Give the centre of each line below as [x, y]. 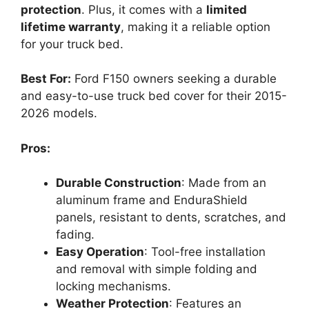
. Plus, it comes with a [144, 9]
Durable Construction [119, 183]
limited [227, 9]
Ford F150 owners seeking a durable [174, 79]
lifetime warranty [71, 27]
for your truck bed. [72, 44]
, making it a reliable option [196, 27]
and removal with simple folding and [157, 269]
